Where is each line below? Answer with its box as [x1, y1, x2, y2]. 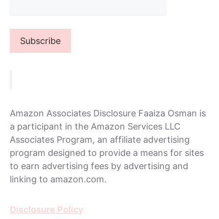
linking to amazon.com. [10, 174, 107, 184]
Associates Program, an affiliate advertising [10, 134, 190, 145]
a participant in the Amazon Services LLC [10, 121, 180, 131]
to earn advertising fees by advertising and [10, 160, 188, 171]
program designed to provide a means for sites [10, 147, 204, 158]
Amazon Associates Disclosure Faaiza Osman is [10, 108, 206, 118]
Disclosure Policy [10, 204, 83, 215]
